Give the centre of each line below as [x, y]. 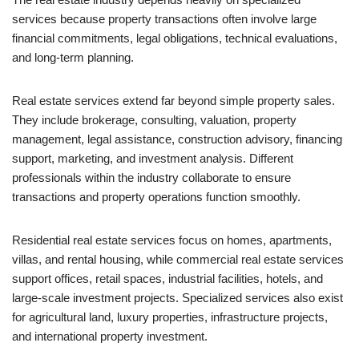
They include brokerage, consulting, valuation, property [154, 120]
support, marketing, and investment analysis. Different [153, 158]
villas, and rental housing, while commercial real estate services [178, 259]
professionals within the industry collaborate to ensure [151, 177]
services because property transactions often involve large [164, 19]
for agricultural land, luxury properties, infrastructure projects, [170, 317]
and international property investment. [110, 336]
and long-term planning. [73, 57]
